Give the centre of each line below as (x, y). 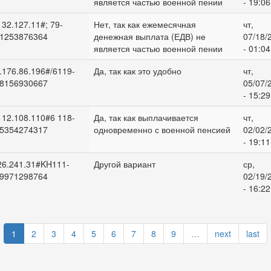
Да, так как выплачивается (146, 117)
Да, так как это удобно (137, 71)
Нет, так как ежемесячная (145, 24)
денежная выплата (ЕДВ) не (149, 36)
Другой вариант (124, 164)
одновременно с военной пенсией (162, 129)
